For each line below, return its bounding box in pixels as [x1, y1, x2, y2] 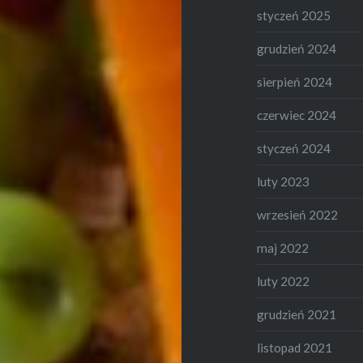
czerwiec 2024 [257, 108, 337, 123]
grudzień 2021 [257, 307, 337, 322]
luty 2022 [257, 274, 310, 289]
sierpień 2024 [257, 75, 333, 90]
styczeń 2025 [257, 8, 331, 23]
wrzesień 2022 [257, 207, 339, 223]
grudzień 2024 [257, 41, 337, 57]
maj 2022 [257, 241, 310, 256]
